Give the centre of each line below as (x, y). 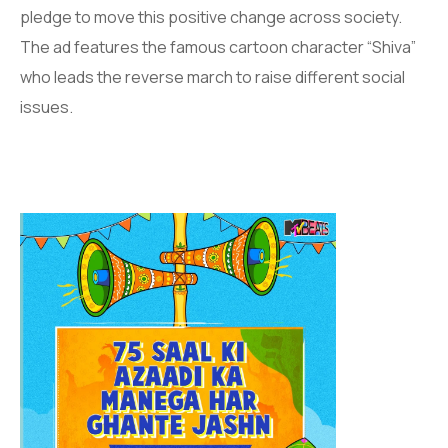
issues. (46, 107)
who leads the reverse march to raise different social (212, 77)
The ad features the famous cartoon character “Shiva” (218, 47)
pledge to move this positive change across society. (211, 17)
